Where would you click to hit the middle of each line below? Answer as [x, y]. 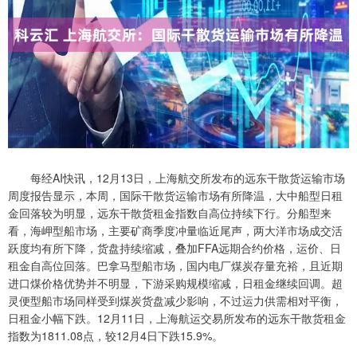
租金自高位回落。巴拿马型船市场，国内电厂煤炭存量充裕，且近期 [175, 266]
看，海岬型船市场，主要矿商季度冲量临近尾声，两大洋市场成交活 [175, 231]
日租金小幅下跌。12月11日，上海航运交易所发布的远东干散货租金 [177, 318]
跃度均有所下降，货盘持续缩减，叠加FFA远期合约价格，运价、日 [175, 248]
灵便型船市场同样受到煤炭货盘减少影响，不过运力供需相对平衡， [175, 301]
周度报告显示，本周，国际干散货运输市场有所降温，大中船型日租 [175, 196]
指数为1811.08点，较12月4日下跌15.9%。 [116, 336]
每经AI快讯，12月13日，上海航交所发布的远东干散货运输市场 [177, 178]
